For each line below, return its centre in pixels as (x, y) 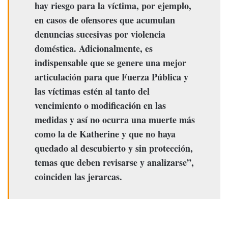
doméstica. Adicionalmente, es (94, 49)
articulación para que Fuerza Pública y (111, 77)
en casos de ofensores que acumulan (105, 20)
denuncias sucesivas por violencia (100, 34)
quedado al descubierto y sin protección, (114, 148)
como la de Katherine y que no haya (105, 134)
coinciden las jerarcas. (78, 177)
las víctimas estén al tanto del (92, 91)
